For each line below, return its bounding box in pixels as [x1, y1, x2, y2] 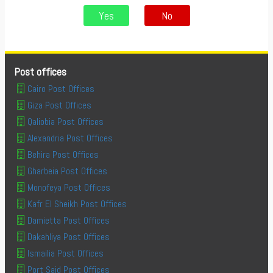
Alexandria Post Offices [27, 132, 113, 144]
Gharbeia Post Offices [27, 165, 107, 177]
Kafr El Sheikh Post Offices [27, 197, 127, 210]
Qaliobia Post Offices [27, 115, 104, 128]
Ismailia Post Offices [27, 247, 104, 260]
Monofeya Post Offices [27, 181, 110, 194]
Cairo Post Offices [27, 82, 94, 95]
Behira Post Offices [27, 148, 99, 161]
